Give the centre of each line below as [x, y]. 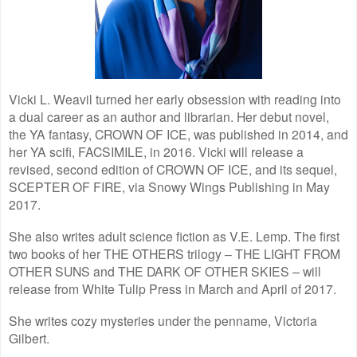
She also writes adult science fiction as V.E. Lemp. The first [174, 235]
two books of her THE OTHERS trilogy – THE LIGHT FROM [175, 253]
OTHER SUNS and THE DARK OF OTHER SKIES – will [165, 271]
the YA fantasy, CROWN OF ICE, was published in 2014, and [178, 133]
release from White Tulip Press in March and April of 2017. [173, 288]
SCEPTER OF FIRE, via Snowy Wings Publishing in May [169, 186]
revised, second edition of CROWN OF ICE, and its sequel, [173, 169]
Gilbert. [29, 337]
